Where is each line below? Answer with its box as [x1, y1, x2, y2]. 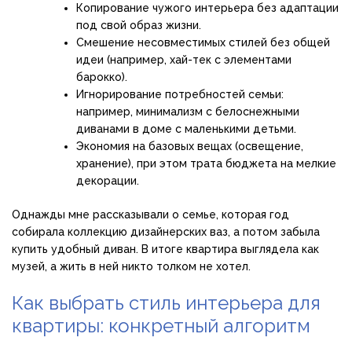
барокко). [76, 70, 127, 83]
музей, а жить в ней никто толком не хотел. [12, 259, 251, 273]
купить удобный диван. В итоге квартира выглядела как [12, 242, 319, 255]
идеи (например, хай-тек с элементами [76, 53, 291, 66]
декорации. [76, 174, 139, 187]
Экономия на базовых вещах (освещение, [76, 139, 303, 152]
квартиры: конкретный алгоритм [12, 313, 310, 337]
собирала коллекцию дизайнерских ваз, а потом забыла [12, 225, 320, 238]
